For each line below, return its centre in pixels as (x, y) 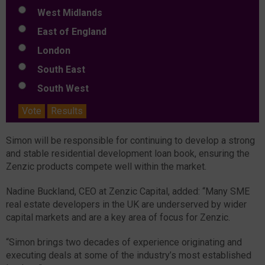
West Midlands (66, 12)
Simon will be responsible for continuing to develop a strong (130, 140)
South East (58, 69)
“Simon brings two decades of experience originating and (124, 242)
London (50, 50)
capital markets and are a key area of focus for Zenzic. (118, 217)
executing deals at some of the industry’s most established (129, 255)
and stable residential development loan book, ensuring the (128, 153)
